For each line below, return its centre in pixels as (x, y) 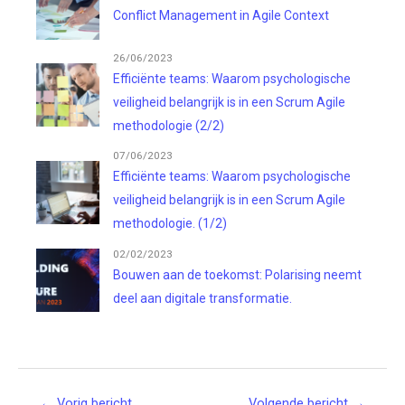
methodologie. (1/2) (170, 224)
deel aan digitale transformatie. (202, 299)
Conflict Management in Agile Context (221, 15)
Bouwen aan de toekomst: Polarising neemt (237, 275)
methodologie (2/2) (168, 126)
